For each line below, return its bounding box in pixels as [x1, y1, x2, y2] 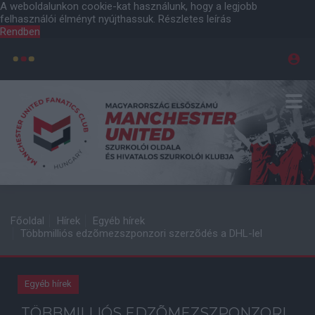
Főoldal [11, 214, 44, 227]
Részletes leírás [158, 13, 231, 25]
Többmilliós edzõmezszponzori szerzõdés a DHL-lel [20, 227, 262, 240]
